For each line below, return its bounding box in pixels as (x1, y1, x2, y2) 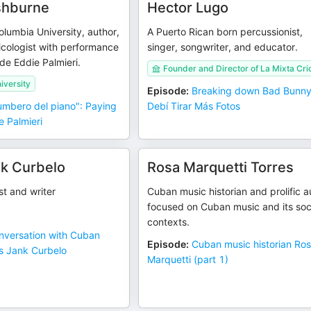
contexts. (147, 216, 190, 228)
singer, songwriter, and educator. (147, 41, 299, 53)
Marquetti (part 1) (147, 253, 229, 265)
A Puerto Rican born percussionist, (147, 26, 303, 37)
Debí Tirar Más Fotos (147, 100, 241, 112)
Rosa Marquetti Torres (147, 159, 294, 176)
